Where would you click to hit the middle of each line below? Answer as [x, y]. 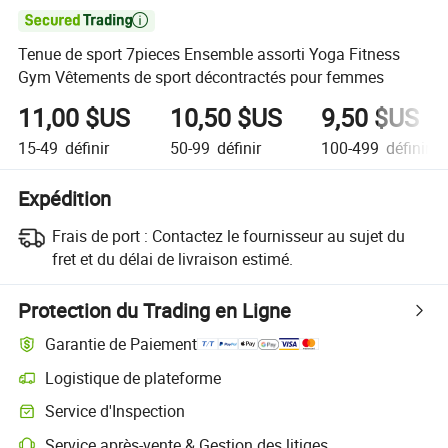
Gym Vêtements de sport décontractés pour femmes [201, 77]
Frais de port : [99, 235]
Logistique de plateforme [133, 377]
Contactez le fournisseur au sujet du [278, 235]
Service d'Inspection [115, 411]
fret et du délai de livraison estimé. [172, 258]
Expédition [65, 198]
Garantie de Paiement [121, 344]
